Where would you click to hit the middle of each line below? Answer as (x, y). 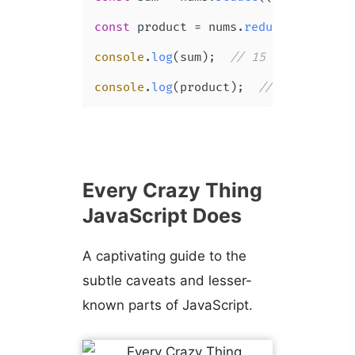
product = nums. (187, 28)
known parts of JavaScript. (167, 305)
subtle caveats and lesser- (167, 281)
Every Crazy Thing (172, 191)
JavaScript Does (162, 216)
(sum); (201, 58)
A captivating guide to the (164, 256)
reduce (265, 28)
